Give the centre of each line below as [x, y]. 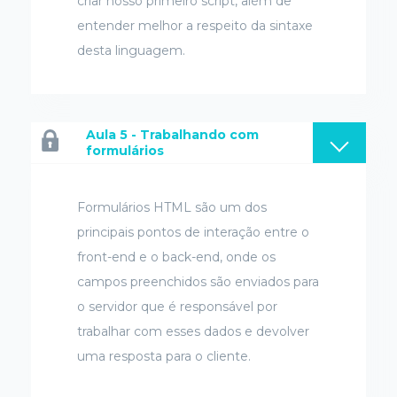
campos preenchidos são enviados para [198, 281]
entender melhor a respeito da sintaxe [195, 25]
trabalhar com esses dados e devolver [193, 331]
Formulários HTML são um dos [172, 207]
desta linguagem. [131, 50]
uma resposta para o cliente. [164, 356]
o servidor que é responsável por [177, 306]
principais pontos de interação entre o [193, 232]
